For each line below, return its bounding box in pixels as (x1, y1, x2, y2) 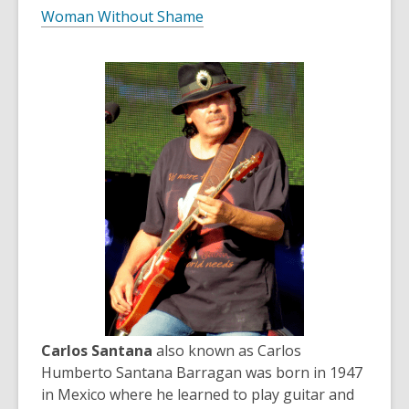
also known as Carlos (152, 341, 301, 362)
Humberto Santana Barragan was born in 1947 (41, 362, 362, 383)
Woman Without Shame (41, 6, 204, 27)
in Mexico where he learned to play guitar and (41, 384, 354, 405)
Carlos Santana (41, 341, 152, 362)
